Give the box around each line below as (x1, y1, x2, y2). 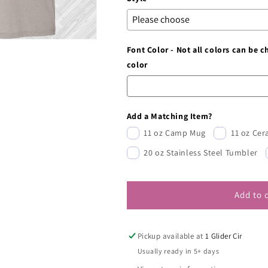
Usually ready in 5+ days (137, 246, 220, 255)
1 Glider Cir (205, 230, 242, 241)
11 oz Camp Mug (144, 127, 206, 138)
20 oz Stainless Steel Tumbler (144, 147, 258, 158)
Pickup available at (137, 230, 205, 241)
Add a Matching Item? (126, 110, 212, 121)
